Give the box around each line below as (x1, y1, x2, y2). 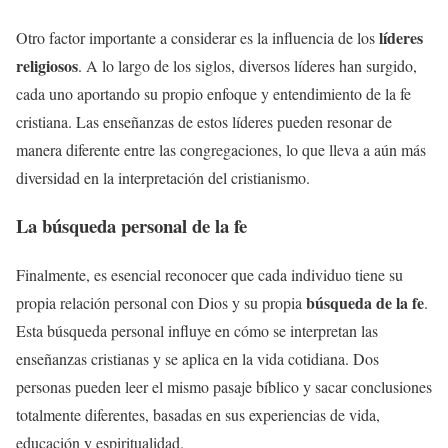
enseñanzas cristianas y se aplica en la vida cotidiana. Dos (16, 348, 379, 370)
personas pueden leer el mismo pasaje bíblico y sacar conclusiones (16, 376, 432, 398)
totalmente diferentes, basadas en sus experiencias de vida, (16, 404, 380, 426)
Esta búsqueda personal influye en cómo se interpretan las (16, 320, 378, 342)
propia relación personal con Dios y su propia (16, 292, 306, 314)
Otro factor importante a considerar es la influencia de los (16, 26, 379, 48)
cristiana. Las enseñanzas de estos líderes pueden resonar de (16, 110, 392, 132)
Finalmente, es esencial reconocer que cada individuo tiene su (16, 264, 403, 286)
